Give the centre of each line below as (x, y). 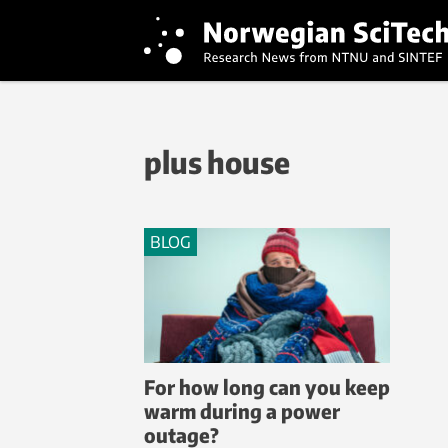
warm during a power (242, 411)
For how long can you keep (267, 387)
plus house (217, 162)
